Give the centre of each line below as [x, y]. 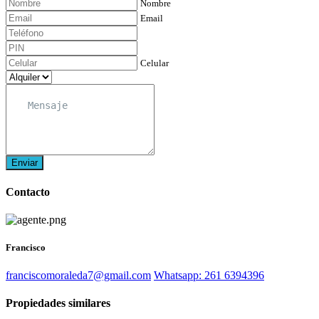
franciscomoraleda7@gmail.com [78, 276]
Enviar [25, 163]
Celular [155, 63]
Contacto [28, 192]
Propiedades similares [58, 303]
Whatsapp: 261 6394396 [209, 276]
